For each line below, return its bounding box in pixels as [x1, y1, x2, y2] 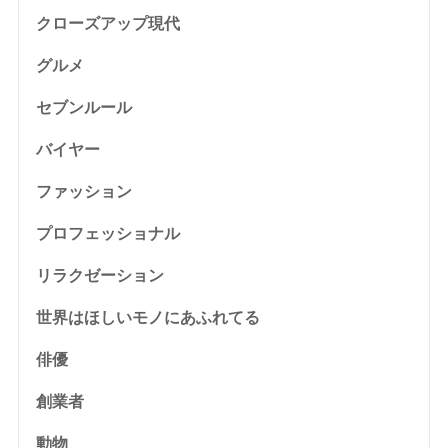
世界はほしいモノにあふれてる [35, 308, 260, 326]
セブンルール [35, 98, 132, 116]
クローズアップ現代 [35, 14, 180, 32]
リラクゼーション [35, 266, 164, 284]
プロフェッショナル [35, 224, 180, 242]
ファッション [35, 182, 132, 200]
